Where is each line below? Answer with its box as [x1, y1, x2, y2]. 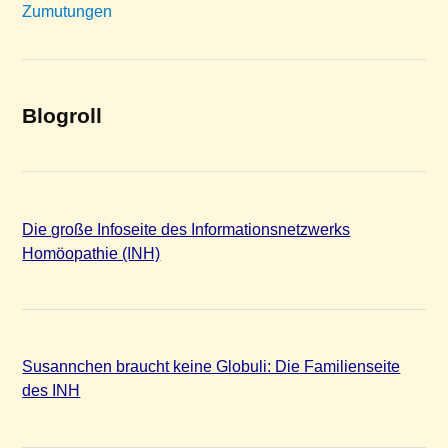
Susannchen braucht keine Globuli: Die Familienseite [22, 357, 401, 376]
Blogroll [22, 104, 103, 128]
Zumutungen [22, 3, 113, 21]
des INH [22, 381, 81, 400]
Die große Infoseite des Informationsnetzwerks [22, 219, 351, 238]
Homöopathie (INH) [22, 243, 161, 262]
